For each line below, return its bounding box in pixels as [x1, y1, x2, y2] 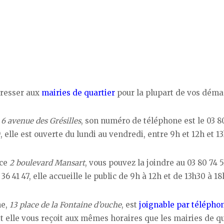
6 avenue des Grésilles [1, 116, 81, 126]
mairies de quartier [41, 87, 115, 97]
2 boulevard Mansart [9, 158, 85, 168]
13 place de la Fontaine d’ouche [9, 200, 121, 210]
